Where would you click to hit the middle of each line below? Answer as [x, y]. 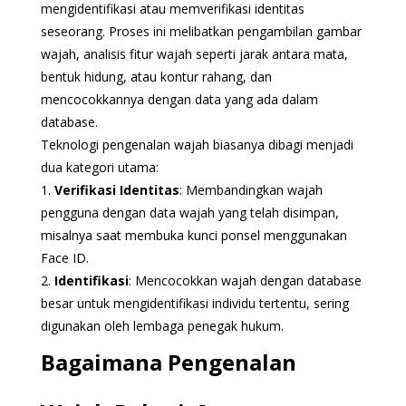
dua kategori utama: [99, 167]
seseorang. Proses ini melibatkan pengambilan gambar [201, 31]
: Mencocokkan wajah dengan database [245, 280]
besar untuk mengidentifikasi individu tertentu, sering [194, 303]
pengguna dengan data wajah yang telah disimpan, [189, 212]
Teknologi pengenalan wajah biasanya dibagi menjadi [197, 144]
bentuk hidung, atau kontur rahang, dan [156, 76]
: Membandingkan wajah [251, 189]
